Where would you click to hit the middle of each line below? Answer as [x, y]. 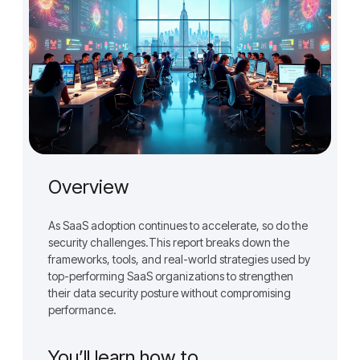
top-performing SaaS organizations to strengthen [171, 276]
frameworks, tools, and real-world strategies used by [179, 259]
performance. [82, 309]
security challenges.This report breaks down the [169, 242]
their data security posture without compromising [170, 292]
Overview [88, 186]
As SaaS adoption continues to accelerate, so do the [178, 225]
